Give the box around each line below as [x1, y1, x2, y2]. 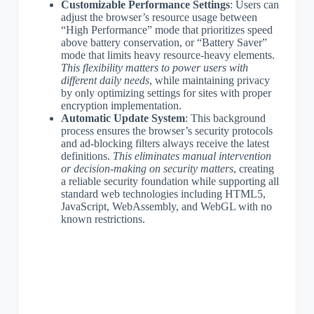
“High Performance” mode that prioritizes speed [60, 23, 273, 36]
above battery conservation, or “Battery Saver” [60, 36, 267, 48]
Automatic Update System [60, 111, 185, 124]
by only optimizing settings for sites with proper [60, 86, 271, 99]
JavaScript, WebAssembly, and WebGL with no [60, 200, 272, 212]
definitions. [60, 149, 113, 162]
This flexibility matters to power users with [60, 61, 248, 74]
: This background [184, 111, 266, 124]
